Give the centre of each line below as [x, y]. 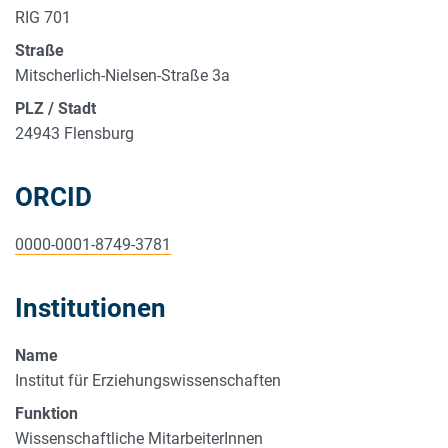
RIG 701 [43, 17]
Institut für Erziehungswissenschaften [148, 380]
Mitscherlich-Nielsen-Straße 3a [122, 75]
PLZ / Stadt [55, 108]
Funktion [46, 413]
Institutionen [90, 307]
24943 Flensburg [74, 133]
